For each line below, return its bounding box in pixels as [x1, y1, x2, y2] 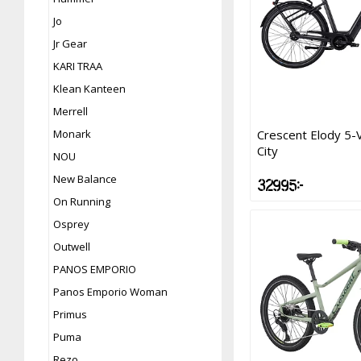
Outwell [53, 239, 90, 254]
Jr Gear [53, 35, 87, 51]
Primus [53, 306, 87, 322]
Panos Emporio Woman [53, 284, 168, 299]
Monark [53, 126, 91, 141]
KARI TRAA [53, 58, 102, 73]
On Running [53, 193, 110, 209]
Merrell [53, 103, 88, 118]
